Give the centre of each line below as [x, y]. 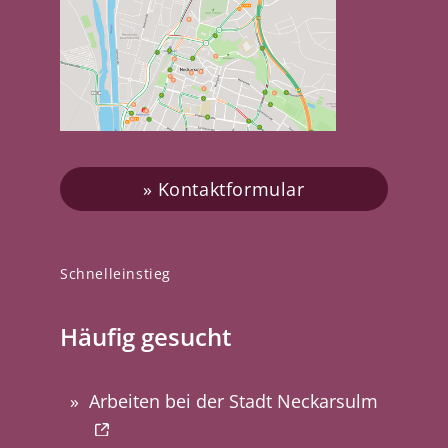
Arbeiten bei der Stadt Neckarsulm [233, 400]
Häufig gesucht [146, 336]
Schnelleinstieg [115, 273]
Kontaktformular [231, 188]
